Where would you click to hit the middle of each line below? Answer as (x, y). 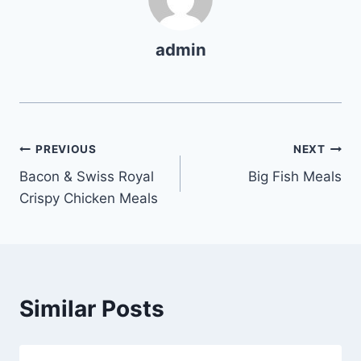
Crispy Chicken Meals (89, 199)
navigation (76, 187)
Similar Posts (92, 309)
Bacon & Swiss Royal (87, 177)
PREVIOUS (66, 149)
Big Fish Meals (295, 177)
